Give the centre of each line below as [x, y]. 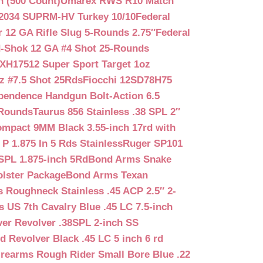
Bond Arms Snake [130, 159]
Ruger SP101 [153, 143]
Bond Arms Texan [107, 175]
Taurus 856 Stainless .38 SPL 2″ [107, 112]
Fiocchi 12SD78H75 [127, 80]
